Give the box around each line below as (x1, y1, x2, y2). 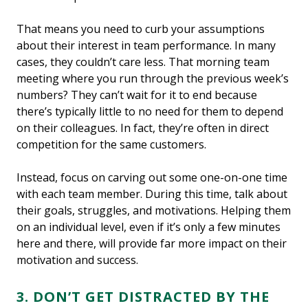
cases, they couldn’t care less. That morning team (16, 54, 269, 69)
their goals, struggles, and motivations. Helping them (16, 202, 291, 218)
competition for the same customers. (16, 136, 206, 152)
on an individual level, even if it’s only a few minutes (16, 219, 280, 234)
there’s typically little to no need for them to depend (16, 103, 283, 119)
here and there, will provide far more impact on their (16, 235, 287, 251)
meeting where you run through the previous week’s (16, 70, 289, 86)
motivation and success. (16, 252, 138, 267)
